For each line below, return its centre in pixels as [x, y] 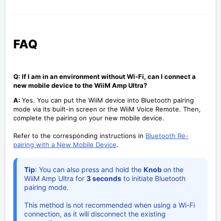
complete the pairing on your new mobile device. [89, 118]
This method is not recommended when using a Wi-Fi [110, 205]
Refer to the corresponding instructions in [79, 135]
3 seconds [104, 178]
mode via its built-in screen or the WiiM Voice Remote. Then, [107, 109]
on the [173, 169]
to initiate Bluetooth [153, 178]
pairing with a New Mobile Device [65, 144]
